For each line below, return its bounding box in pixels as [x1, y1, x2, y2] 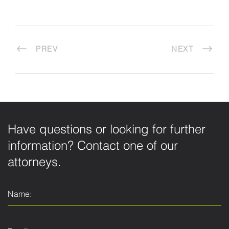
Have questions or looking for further [8, 124, 205, 136]
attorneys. [8, 157, 61, 169]
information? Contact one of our [8, 141, 178, 153]
